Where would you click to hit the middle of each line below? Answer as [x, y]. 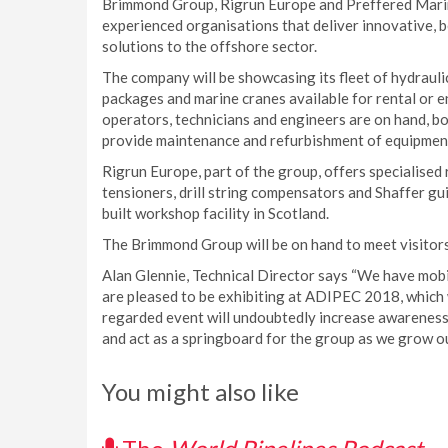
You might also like [200, 391]
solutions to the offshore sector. [209, 46]
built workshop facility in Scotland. [215, 213]
